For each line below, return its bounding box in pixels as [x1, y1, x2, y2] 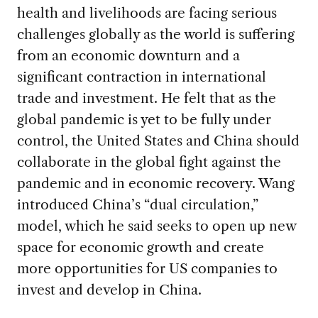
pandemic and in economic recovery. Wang [16, 175, 295, 192]
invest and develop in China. [16, 281, 202, 299]
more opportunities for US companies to [16, 260, 278, 278]
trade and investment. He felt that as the [16, 89, 276, 107]
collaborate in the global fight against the [16, 153, 281, 171]
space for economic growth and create [16, 238, 264, 256]
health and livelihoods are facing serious [16, 4, 277, 22]
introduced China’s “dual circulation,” [16, 196, 258, 214]
